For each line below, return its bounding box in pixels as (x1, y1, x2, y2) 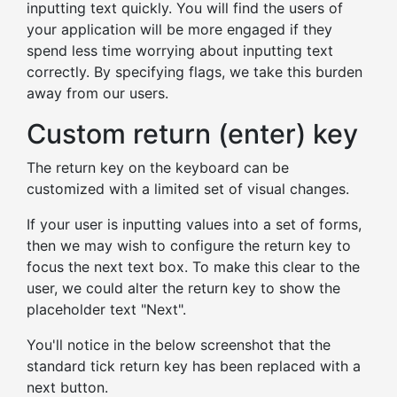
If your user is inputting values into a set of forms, (27, 215, 362, 234)
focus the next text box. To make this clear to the (27, 258, 360, 276)
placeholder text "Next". (27, 300, 191, 319)
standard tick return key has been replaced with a (27, 357, 361, 376)
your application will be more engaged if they (27, 20, 332, 39)
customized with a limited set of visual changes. (27, 180, 354, 198)
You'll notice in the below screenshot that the (27, 336, 331, 354)
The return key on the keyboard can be (27, 159, 289, 177)
